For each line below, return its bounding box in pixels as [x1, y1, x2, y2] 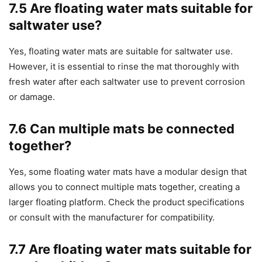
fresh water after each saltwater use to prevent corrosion [9, 76, 245, 88]
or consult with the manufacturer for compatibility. [9, 212, 215, 223]
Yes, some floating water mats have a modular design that [9, 166, 247, 178]
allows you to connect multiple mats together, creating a [9, 181, 240, 193]
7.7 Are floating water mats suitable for [9, 242, 251, 257]
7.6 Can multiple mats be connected [9, 121, 235, 137]
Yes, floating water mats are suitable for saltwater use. [9, 46, 233, 57]
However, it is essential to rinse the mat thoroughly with [9, 61, 239, 73]
